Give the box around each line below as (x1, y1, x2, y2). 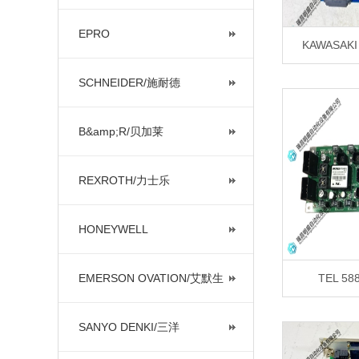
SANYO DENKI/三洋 (79, 321, 179, 333)
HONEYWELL (79, 223, 148, 236)
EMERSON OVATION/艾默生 (79, 272, 224, 284)
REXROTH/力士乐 (79, 174, 170, 187)
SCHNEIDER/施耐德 (79, 76, 180, 89)
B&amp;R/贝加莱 (79, 125, 163, 138)
